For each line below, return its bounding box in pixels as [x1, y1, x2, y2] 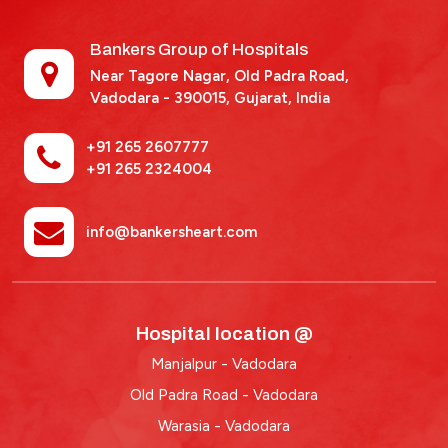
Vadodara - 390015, [90, 89, 230, 107]
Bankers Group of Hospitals [90, 40, 308, 59]
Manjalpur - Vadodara [151, 355, 297, 373]
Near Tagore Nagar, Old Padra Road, [90, 67, 349, 85]
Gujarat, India [230, 89, 330, 107]
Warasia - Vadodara [158, 417, 290, 435]
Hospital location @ [135, 323, 313, 344]
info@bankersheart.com [86, 223, 257, 241]
